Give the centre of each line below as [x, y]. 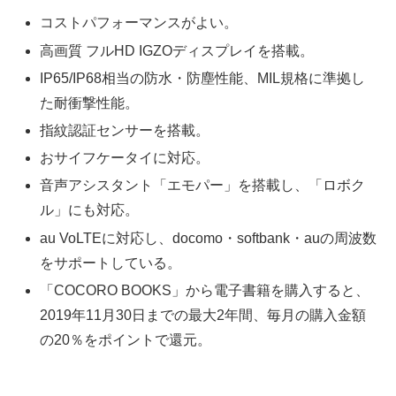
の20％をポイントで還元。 [126, 339]
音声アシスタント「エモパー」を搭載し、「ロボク [203, 186]
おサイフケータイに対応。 [125, 158]
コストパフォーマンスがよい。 [139, 23]
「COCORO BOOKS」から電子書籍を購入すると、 [205, 290]
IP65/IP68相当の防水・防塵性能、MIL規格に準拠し [203, 78]
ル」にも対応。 [90, 210]
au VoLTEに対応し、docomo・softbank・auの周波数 [209, 238]
